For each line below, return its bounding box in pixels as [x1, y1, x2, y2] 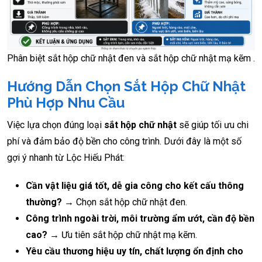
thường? [26, 196, 62, 208]
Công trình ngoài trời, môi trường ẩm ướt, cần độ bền [26, 213, 254, 225]
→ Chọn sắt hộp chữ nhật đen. [62, 196, 187, 208]
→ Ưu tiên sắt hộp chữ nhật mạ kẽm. [47, 229, 197, 241]
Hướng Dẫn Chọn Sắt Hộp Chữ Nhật [7, 78, 246, 95]
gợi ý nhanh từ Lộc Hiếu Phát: [7, 152, 125, 164]
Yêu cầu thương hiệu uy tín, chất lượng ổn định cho [26, 246, 243, 257]
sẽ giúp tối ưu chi [177, 119, 249, 131]
